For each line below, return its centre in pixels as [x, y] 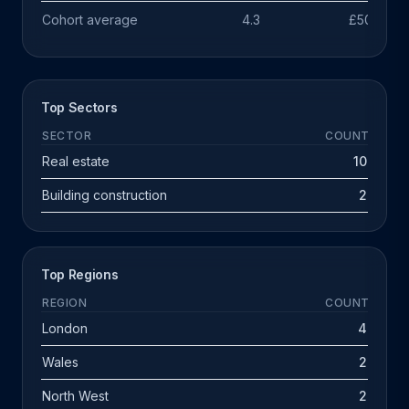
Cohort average [90, 20]
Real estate [76, 161]
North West [75, 396]
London [65, 328]
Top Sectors [79, 107]
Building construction [105, 195]
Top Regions [80, 274]
